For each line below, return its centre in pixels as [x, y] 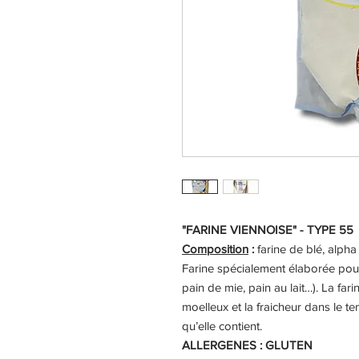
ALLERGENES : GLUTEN [247, 345]
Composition [215, 249]
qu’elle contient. [222, 326]
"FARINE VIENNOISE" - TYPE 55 [268, 230]
